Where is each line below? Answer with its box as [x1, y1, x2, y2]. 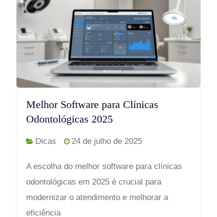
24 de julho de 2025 [71, 137, 142, 146]
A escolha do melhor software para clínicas [26, 162, 182, 171]
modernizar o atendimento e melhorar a [26, 193, 168, 202]
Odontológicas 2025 [26, 113, 113, 125]
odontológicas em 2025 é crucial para [26, 177, 161, 187]
